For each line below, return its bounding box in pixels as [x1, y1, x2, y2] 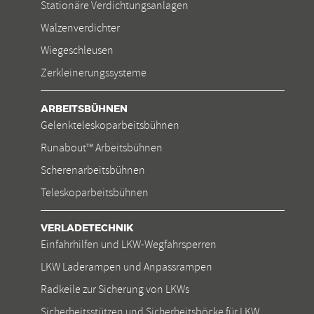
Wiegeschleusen [41, 43, 114, 58]
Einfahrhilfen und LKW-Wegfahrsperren [41, 238, 217, 252]
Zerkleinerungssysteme [41, 66, 146, 81]
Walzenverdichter [41, 21, 120, 36]
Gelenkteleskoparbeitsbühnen [41, 118, 179, 132]
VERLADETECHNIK [41, 224, 133, 234]
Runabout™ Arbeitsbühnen [41, 140, 163, 155]
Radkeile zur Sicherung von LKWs [41, 282, 189, 297]
